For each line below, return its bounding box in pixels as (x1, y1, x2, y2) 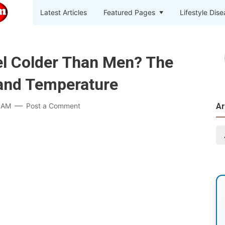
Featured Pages (103, 8, 156, 17)
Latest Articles (40, 8, 87, 17)
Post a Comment (26, 101, 80, 110)
